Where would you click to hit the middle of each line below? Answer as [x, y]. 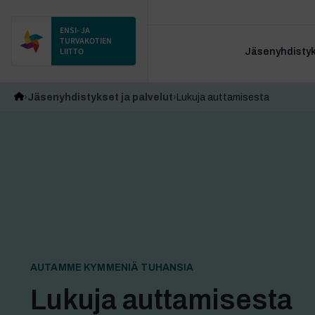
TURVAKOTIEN [86, 41]
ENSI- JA [75, 31]
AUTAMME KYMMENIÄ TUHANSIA [112, 267]
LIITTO [72, 52]
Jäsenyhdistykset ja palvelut [101, 98]
